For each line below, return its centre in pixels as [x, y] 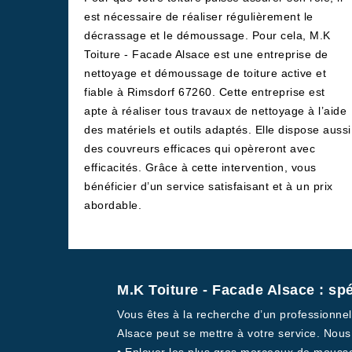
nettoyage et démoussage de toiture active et [205, 73]
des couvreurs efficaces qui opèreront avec [200, 148]
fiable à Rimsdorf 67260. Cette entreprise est [205, 92]
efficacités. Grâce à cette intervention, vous [200, 167]
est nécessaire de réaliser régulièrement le [199, 16]
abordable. [113, 205]
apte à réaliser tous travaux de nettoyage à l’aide [215, 111]
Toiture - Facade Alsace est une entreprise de [206, 54]
